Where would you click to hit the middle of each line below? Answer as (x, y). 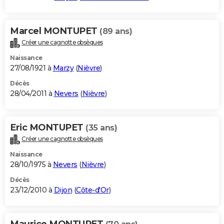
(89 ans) (116, 31)
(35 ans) (101, 127)
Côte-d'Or (92, 190)
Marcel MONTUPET (55, 31)
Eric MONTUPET (48, 127)
